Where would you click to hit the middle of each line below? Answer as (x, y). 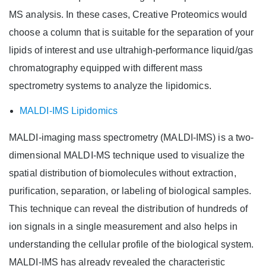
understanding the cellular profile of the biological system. (132, 245)
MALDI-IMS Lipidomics (69, 111)
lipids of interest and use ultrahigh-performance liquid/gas (131, 50)
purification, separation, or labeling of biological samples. (130, 191)
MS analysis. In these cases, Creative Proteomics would (128, 15)
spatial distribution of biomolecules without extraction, (123, 173)
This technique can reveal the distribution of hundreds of (128, 209)
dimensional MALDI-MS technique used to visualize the (127, 156)
